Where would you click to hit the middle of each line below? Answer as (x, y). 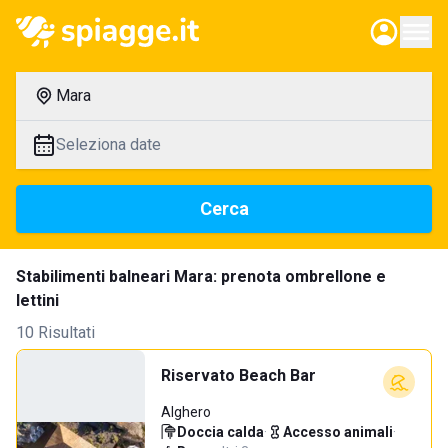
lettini (37, 300)
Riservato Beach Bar (238, 375)
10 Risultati (55, 332)
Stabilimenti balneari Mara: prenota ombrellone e (201, 276)
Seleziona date (108, 144)
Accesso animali (338, 432)
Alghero (186, 412)
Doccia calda (220, 432)
